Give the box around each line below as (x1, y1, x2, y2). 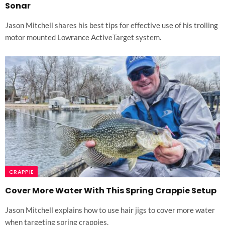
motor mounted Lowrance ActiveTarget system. (5, 33, 161, 42)
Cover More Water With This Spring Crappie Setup (5, 185, 216, 197)
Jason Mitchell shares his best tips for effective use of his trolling (5, 21, 218, 30)
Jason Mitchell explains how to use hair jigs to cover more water (5, 205, 215, 215)
